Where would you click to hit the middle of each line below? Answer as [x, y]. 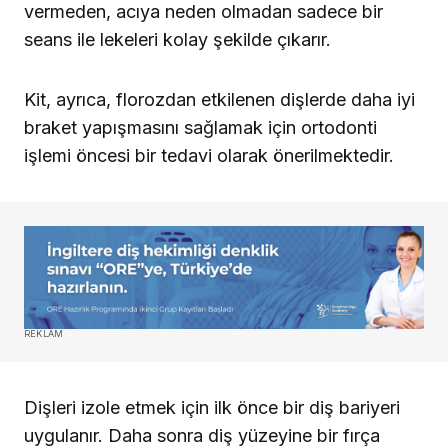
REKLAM [44, 333]
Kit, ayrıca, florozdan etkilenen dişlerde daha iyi [219, 99]
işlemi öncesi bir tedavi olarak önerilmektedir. [209, 155]
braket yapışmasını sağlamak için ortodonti [200, 127]
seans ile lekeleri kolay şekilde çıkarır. [177, 39]
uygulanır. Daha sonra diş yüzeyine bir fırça [202, 435]
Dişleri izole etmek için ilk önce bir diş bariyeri [212, 407]
